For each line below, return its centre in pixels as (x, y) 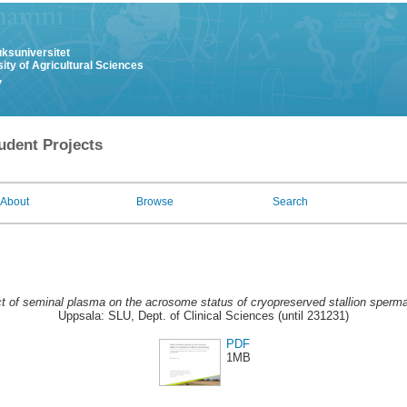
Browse (155, 202)
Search (290, 202)
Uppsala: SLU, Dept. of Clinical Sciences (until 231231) (203, 316)
